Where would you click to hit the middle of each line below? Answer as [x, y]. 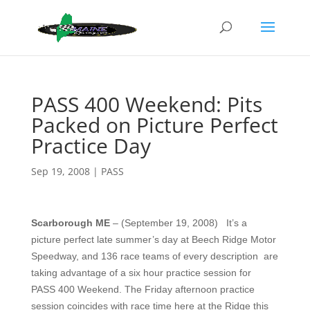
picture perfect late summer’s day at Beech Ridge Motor [153, 239]
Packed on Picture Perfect [154, 125]
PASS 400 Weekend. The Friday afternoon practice [143, 289]
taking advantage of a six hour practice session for [141, 273]
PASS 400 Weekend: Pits [146, 104]
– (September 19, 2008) [165, 223]
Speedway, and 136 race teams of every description [146, 256]
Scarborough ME [70, 223]
